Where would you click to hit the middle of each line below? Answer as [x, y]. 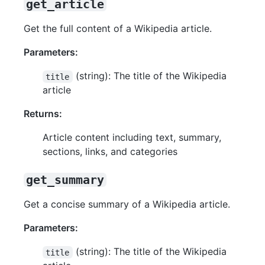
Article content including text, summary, [132, 138]
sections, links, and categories [110, 152]
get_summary [65, 180]
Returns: [43, 114]
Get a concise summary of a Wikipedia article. [127, 204]
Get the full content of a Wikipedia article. [118, 29]
